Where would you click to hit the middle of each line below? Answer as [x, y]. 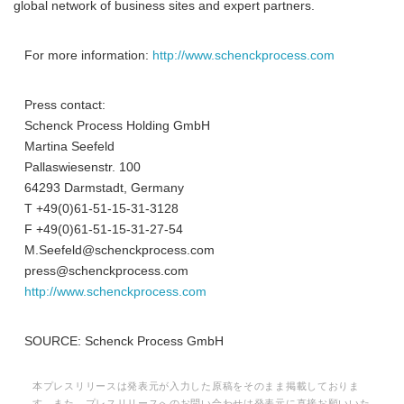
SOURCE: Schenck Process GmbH [119, 341]
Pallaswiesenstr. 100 [77, 167]
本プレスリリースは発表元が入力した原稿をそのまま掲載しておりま [196, 386]
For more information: [83, 55]
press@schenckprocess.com [101, 271]
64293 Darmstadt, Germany [99, 188]
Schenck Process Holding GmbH [112, 126]
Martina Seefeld [64, 147]
